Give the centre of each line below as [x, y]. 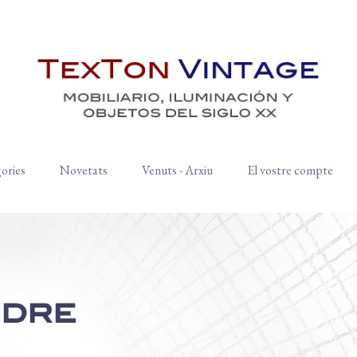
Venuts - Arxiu [177, 171]
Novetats [83, 171]
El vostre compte [290, 171]
